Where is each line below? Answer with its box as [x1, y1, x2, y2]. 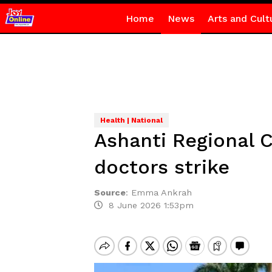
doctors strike [93, 155, 229, 178]
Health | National [100, 116, 163, 124]
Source [93, 188, 126, 197]
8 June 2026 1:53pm [102, 200, 194, 210]
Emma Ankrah [131, 188, 192, 197]
